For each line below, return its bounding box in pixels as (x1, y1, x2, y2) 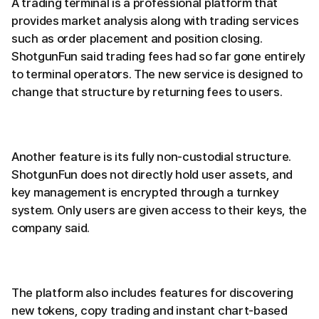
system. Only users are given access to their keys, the (11, 202, 307, 217)
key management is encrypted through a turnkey (11, 184, 279, 199)
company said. (11, 220, 90, 235)
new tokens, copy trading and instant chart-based (11, 303, 288, 318)
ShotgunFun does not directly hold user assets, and (11, 167, 293, 182)
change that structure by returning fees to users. (11, 84, 283, 99)
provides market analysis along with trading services (11, 13, 299, 28)
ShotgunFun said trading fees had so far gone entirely (11, 48, 306, 63)
